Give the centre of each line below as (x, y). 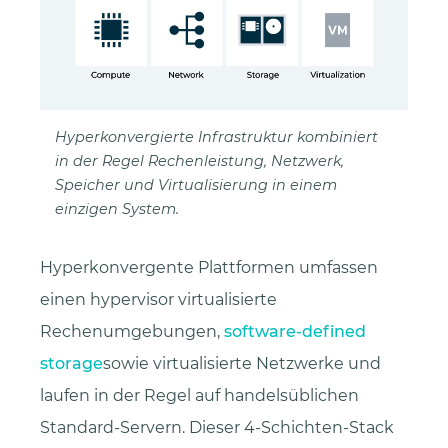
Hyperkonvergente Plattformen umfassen (209, 267)
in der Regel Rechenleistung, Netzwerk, (199, 160)
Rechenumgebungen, (132, 331)
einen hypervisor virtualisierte (158, 299)
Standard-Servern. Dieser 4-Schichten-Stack (217, 427)
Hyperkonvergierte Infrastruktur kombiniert (216, 136)
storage (71, 363)
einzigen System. (117, 208)
